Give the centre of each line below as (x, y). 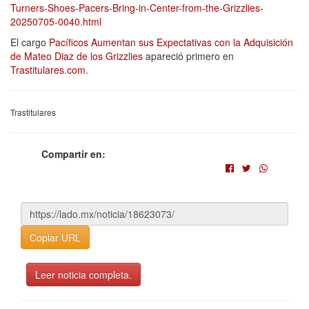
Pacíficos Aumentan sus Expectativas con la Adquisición (171, 42)
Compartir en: (73, 153)
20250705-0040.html (56, 21)
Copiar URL (55, 237)
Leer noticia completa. (83, 274)
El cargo (30, 42)
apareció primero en (188, 56)
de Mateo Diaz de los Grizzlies (77, 56)
